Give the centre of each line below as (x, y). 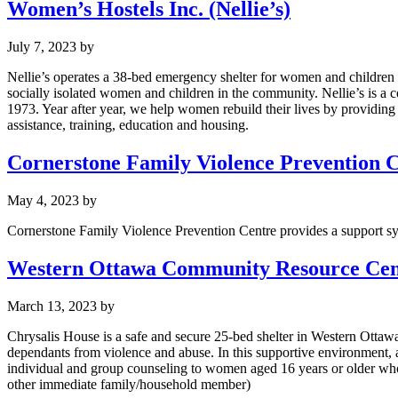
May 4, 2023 (43, 200)
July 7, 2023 (42, 47)
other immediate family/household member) (129, 384)
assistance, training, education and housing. (128, 125)
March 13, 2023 (52, 306)
